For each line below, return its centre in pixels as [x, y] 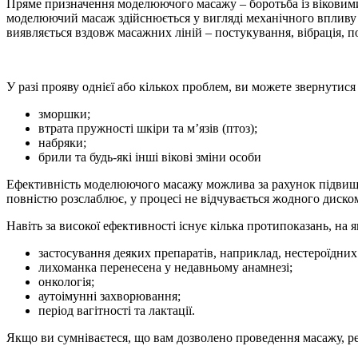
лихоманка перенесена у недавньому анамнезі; [165, 267]
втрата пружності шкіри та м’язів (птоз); [148, 128]
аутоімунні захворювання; [109, 296]
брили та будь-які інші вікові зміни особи [150, 157]
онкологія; [66, 281]
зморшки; [64, 113]
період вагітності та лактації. [117, 310]
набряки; [62, 142]
